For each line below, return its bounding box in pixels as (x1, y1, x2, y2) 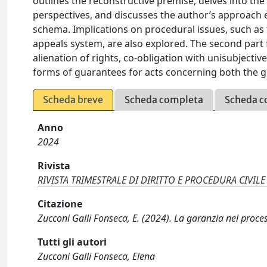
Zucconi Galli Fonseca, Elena (38, 250, 156, 263)
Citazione (38, 197, 83, 210)
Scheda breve (43, 94, 104, 105)
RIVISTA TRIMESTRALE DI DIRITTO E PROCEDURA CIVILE (38, 173, 266, 187)
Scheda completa (125, 94, 204, 105)
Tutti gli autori (38, 235, 107, 249)
